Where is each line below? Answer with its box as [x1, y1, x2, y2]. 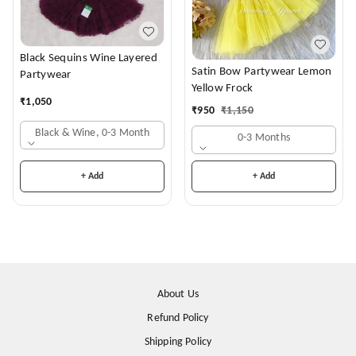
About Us [157, 288, 199, 301]
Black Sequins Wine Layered [20, 52, 157, 65]
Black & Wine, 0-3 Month [34, 127, 150, 140]
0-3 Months [238, 131, 290, 144]
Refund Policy [147, 312, 209, 325]
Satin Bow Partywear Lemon [192, 65, 298, 78]
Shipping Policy [144, 336, 212, 349]
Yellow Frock [226, 82, 253, 95]
